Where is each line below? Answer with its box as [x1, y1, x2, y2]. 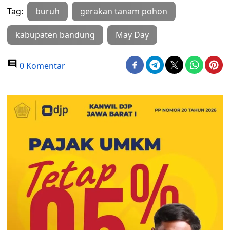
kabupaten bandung [15, 29, 95, 41]
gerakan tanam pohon [80, 6, 167, 17]
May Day [116, 29, 149, 41]
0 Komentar [17, 60, 65, 71]
